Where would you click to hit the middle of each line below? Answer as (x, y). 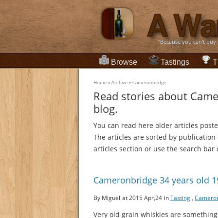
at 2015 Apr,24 (142, 198)
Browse (124, 62)
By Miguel (107, 198)
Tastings (175, 62)
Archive (119, 82)
